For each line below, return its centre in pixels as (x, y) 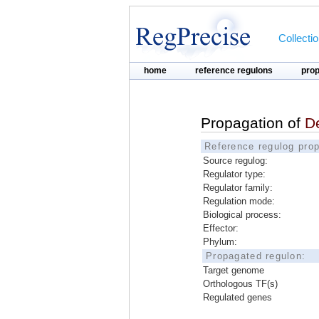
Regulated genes (237, 297)
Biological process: (242, 215)
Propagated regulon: (256, 256)
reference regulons (234, 70)
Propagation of (253, 123)
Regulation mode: (239, 201)
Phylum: (220, 242)
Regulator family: (238, 188)
